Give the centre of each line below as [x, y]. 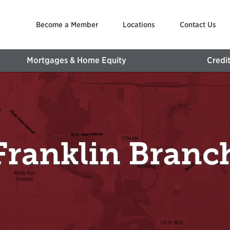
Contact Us [198, 24]
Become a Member [67, 24]
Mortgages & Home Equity [77, 60]
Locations [139, 24]
